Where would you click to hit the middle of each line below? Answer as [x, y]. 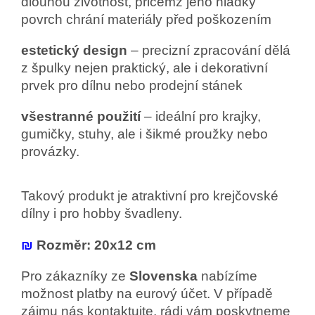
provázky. [50, 152]
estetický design [74, 51]
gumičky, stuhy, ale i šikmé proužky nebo [144, 134]
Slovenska [163, 276]
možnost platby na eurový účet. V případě [147, 294]
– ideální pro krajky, [201, 117]
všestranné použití [81, 117]
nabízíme [227, 276]
